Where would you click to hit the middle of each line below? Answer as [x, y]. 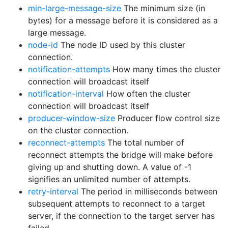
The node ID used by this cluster [122, 45]
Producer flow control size [167, 118]
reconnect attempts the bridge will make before [120, 155]
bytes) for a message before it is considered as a [123, 20]
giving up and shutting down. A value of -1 [110, 167]
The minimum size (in [163, 8]
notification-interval [66, 94]
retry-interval [53, 191]
